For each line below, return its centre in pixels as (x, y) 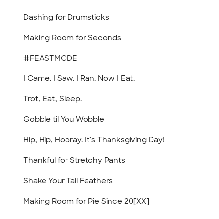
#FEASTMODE (51, 58)
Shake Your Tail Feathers (68, 181)
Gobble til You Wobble (64, 120)
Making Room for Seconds (73, 37)
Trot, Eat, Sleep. (53, 99)
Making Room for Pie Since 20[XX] (87, 201)
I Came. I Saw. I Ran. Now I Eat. (79, 78)
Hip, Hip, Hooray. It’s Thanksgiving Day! (94, 140)
